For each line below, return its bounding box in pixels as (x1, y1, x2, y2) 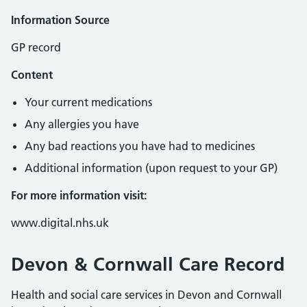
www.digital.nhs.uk (11, 216, 109, 230)
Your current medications (25, 95, 152, 109)
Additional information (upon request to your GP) (25, 161, 278, 175)
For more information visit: (11, 188, 147, 202)
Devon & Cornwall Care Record (11, 253, 285, 275)
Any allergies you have (25, 117, 139, 131)
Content (11, 68, 53, 82)
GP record (11, 40, 61, 54)
